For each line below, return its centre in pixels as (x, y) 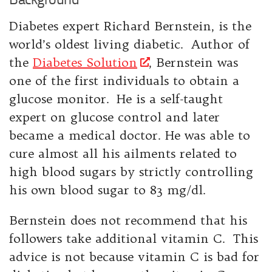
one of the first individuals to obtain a (124, 80)
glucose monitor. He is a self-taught (116, 99)
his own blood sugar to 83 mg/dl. (107, 190)
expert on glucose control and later (114, 117)
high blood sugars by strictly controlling (131, 172)
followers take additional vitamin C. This (134, 238)
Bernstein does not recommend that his (128, 220)
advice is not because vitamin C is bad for (134, 257)
